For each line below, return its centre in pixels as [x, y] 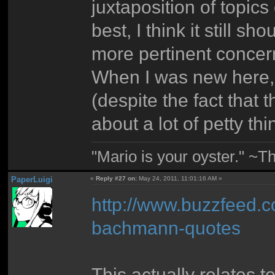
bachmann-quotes [166, 227]
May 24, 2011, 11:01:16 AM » [180, 179]
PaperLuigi [32, 180]
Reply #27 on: [117, 179]
